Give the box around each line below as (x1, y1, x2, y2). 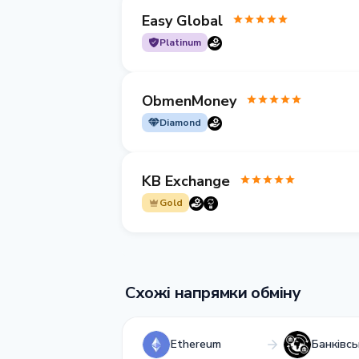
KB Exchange (142, 171, 230, 191)
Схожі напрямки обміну (125, 282, 301, 304)
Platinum (159, 36, 201, 49)
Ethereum (171, 337, 221, 352)
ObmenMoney (142, 91, 236, 111)
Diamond (159, 116, 201, 129)
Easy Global (142, 10, 223, 30)
